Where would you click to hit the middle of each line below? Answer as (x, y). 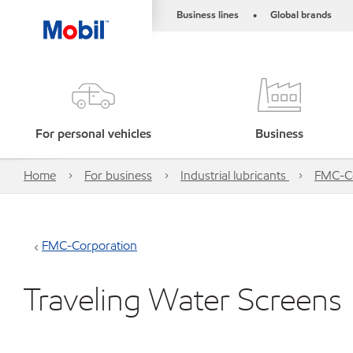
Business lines (208, 15)
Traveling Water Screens (183, 299)
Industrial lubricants (235, 175)
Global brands (301, 15)
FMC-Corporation (89, 245)
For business (118, 175)
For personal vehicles (93, 134)
